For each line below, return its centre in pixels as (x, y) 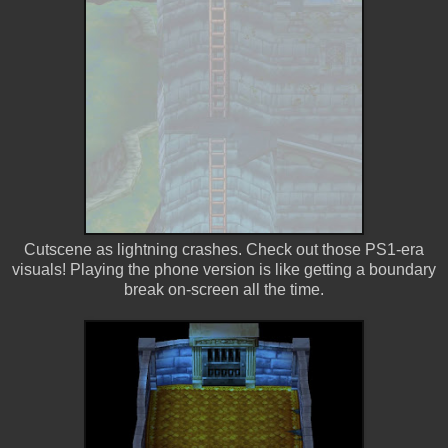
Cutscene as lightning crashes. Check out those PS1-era (224, 249)
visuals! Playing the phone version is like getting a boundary (224, 269)
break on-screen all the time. (224, 289)
